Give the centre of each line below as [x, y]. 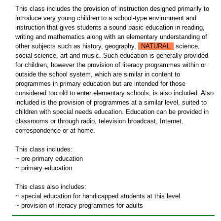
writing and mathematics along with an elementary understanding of [111, 37]
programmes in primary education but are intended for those [100, 84]
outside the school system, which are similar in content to [97, 74]
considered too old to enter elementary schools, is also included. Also [114, 93]
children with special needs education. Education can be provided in [112, 112]
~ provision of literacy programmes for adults [79, 206]
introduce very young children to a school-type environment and [106, 18]
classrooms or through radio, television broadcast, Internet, [99, 121]
